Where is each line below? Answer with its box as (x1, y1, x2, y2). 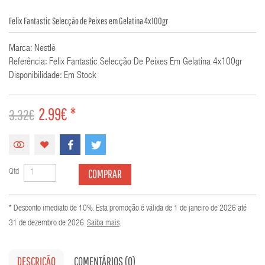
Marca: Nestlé (9, 44, 56, 54)
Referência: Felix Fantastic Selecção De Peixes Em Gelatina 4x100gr (9, 57, 242, 67)
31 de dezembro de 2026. (9, 219, 87, 228)
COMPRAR (88, 166, 122, 180)
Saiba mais (87, 219, 119, 228)
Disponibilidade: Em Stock (9, 71, 96, 81)
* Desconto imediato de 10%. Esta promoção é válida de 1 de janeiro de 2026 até (9, 204, 247, 213)
